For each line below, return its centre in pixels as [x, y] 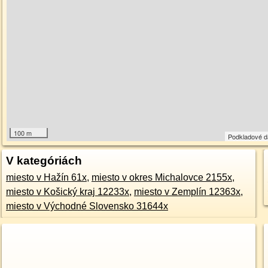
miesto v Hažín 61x [46, 177]
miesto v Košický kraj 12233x [67, 192]
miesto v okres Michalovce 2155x [162, 177]
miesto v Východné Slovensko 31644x [87, 206]
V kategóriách [44, 161]
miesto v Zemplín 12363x [187, 192]
